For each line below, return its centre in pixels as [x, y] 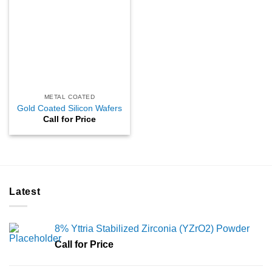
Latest [25, 191]
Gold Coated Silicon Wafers [70, 108]
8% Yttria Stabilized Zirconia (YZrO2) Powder [152, 229]
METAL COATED [70, 97]
